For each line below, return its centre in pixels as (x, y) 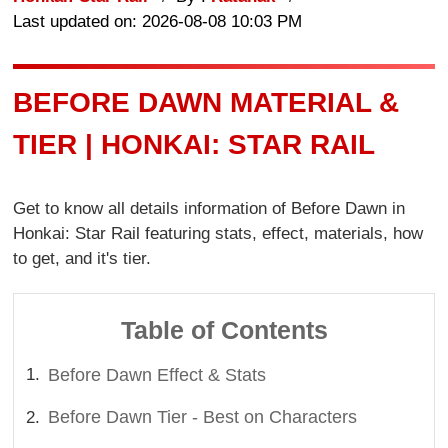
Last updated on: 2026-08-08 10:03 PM (158, 21)
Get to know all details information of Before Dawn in (209, 209)
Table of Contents (224, 329)
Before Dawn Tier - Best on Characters (203, 416)
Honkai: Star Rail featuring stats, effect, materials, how (218, 234)
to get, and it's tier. (82, 259)
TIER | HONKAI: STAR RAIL (194, 144)
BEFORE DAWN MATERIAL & (206, 102)
